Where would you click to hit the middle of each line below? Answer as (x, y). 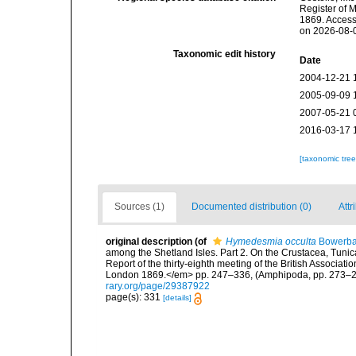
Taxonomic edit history (225, 54)
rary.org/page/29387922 (158, 286)
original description (149, 242)
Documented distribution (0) (252, 207)
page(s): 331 (134, 298)
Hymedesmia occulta (271, 242)
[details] (177, 298)
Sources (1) (139, 207)
